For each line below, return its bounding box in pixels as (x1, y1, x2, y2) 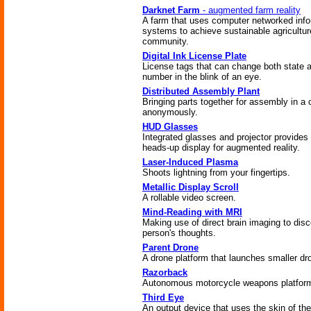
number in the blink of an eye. (142, 72, 262, 82)
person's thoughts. (142, 228, 216, 238)
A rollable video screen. (142, 192, 236, 203)
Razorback (142, 267, 187, 278)
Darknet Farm (142, 5, 200, 15)
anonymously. (142, 107, 198, 117)
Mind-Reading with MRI (142, 207, 242, 217)
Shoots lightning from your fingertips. (142, 167, 290, 178)
